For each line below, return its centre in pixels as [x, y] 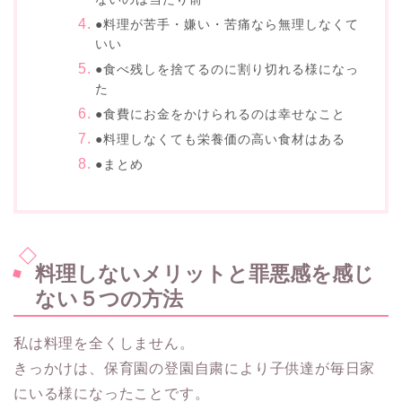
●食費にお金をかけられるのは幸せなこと [221, 114]
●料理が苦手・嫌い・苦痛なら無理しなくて [227, 24]
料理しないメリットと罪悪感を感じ [205, 273]
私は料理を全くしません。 [104, 343]
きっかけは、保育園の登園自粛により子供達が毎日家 [195, 368]
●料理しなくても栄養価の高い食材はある [221, 139]
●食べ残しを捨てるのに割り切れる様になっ [227, 69]
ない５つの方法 [109, 298]
